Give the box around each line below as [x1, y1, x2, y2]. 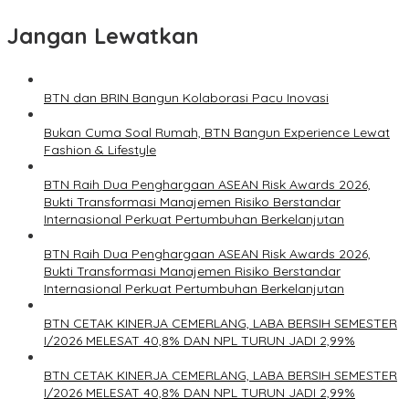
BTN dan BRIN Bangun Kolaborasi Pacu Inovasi [44, 89, 329, 107]
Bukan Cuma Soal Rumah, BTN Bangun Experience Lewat [44, 124, 390, 142]
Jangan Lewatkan [7, 22, 199, 50]
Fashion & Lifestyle [44, 142, 156, 159]
